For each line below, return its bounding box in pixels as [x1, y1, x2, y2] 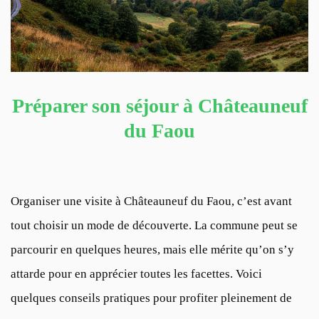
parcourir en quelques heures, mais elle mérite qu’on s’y [11, 242, 294, 256]
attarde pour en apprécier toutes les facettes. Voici [11, 266, 262, 281]
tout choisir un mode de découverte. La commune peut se [11, 218, 298, 232]
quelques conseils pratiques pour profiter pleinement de [11, 291, 292, 305]
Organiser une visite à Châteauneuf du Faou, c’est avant [11, 194, 292, 208]
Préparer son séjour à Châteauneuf [11, 94, 308, 117]
